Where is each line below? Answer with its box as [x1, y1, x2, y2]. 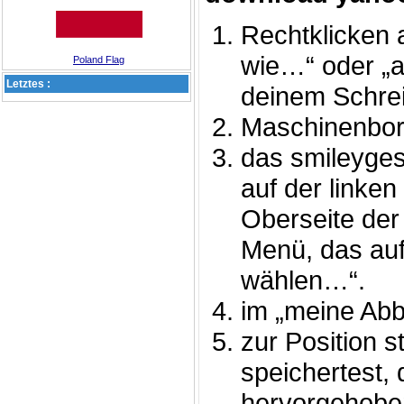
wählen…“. [241, 265, 365, 295]
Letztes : [6, 78, 50, 90]
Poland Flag [73, 54, 124, 65]
